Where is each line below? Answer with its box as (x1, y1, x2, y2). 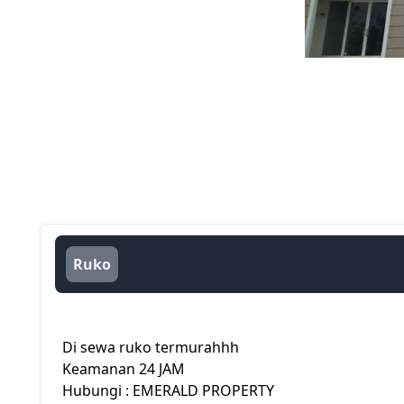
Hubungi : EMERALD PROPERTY (62, 381, 274, 400)
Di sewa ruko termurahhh (62, 337, 239, 357)
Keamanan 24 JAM (62, 359, 185, 379)
